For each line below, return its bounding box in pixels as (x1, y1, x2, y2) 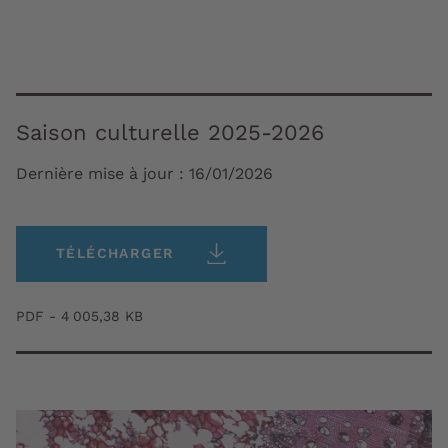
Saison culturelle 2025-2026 (16, 120, 324, 146)
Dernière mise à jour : (16, 164, 189, 184)
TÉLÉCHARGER (56, 245, 175, 262)
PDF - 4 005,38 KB (16, 308, 143, 325)
